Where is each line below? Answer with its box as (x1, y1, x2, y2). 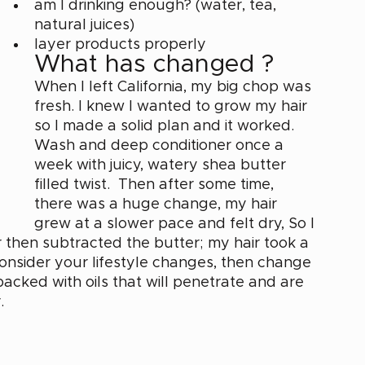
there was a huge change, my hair (34, 196, 281, 212)
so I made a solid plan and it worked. (34, 118, 298, 134)
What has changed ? (34, 51, 281, 77)
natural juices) (34, 17, 139, 33)
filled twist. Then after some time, (34, 177, 278, 192)
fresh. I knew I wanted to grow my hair (34, 99, 311, 114)
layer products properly (34, 37, 206, 52)
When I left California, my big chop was (34, 79, 315, 95)
